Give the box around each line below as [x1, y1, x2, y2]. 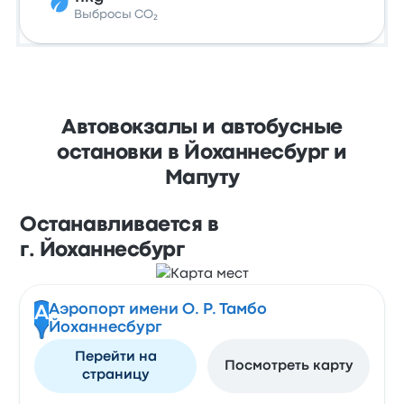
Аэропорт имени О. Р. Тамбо [48, 303, 267, 317]
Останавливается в [20, 216, 219, 234]
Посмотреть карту [224, 360, 353, 372]
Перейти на [74, 351, 157, 363]
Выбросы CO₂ [74, 9, 159, 20]
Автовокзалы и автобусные [61, 119, 343, 137]
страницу [82, 369, 150, 381]
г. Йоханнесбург [20, 242, 185, 260]
